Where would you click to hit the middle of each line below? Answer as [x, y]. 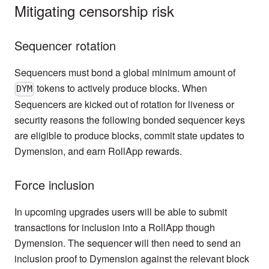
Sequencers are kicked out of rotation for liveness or [124, 104]
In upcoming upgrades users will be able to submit [121, 212]
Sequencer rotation [65, 46]
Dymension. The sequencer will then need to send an [128, 243]
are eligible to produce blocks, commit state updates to [129, 136]
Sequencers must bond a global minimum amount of [125, 73]
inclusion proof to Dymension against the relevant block [132, 259]
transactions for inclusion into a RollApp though [115, 228]
